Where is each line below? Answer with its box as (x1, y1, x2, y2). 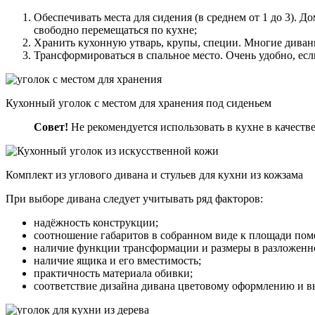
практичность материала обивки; (34, 266, 193, 279)
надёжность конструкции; (34, 216, 158, 229)
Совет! (34, 120, 71, 133)
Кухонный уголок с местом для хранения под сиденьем (6, 96, 271, 109)
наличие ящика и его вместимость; (34, 254, 201, 266)
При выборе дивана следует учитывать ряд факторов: (6, 192, 263, 205)
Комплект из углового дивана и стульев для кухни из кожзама (6, 168, 303, 181)
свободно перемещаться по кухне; (34, 23, 197, 36)
